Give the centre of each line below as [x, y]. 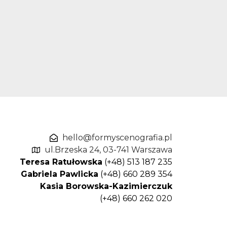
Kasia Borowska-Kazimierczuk [106, 186]
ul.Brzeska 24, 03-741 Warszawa [109, 149]
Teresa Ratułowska [61, 162]
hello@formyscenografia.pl [118, 137]
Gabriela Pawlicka [60, 174]
